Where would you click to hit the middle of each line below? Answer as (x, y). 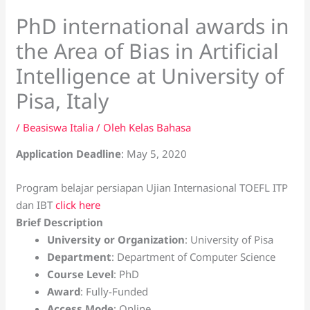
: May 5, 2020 (154, 153)
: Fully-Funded (115, 291)
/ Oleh (111, 127)
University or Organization (116, 239)
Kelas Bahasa (160, 127)
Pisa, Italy (63, 100)
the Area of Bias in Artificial (148, 51)
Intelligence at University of (150, 75)
